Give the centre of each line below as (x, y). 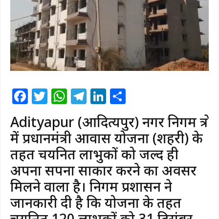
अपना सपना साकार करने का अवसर (103, 170)
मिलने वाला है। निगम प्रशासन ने (91, 186)
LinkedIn (139, 96)
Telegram (122, 96)
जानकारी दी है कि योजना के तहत (96, 203)
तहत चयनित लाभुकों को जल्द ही (94, 154)
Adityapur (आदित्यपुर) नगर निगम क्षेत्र (109, 122)
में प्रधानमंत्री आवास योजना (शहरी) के (107, 138)
